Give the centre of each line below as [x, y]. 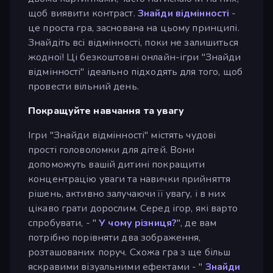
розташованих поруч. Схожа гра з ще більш [129, 252]
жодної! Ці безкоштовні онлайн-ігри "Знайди [135, 57]
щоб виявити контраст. [83, 13]
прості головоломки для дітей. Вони [112, 150]
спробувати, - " [64, 223]
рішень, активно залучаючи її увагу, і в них [127, 193]
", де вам [197, 223]
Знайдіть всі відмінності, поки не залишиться [133, 42]
